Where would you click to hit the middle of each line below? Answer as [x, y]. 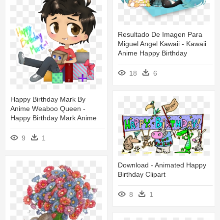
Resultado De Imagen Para [160, 35]
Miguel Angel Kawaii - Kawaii [162, 44]
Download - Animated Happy [162, 165]
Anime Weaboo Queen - [48, 108]
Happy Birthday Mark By [48, 99]
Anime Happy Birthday [152, 53]
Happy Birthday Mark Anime [54, 118]
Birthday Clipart [142, 175]
